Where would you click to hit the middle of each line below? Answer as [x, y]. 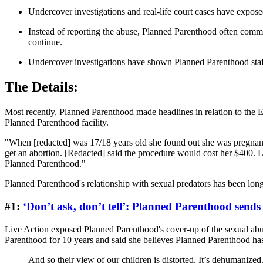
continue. [45, 42]
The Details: [41, 87]
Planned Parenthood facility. [57, 123]
